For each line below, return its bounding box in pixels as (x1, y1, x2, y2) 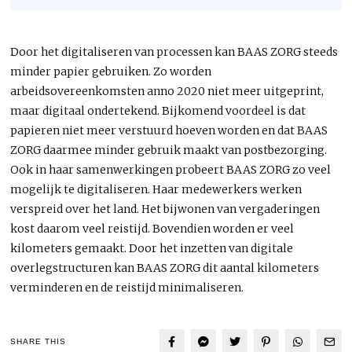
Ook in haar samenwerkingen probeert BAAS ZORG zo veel (10, 162, 332, 177)
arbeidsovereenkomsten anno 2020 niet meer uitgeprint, (10, 83, 324, 98)
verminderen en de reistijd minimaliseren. (10, 280, 244, 295)
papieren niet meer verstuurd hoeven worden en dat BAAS (10, 123, 328, 137)
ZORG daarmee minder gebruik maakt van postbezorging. (10, 142, 328, 157)
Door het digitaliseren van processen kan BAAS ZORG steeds (10, 44, 339, 59)
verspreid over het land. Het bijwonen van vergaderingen (10, 201, 321, 216)
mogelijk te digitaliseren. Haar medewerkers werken (10, 181, 302, 196)
